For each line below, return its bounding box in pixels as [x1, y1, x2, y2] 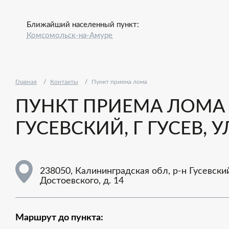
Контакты [50, 79, 78, 85]
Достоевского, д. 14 [40, 176, 124, 186]
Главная [15, 79, 37, 85]
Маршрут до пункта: [15, 213, 103, 222]
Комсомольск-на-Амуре [27, 32, 112, 39]
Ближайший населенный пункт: [27, 21, 139, 29]
